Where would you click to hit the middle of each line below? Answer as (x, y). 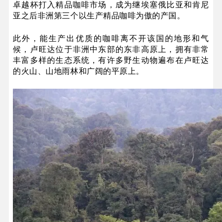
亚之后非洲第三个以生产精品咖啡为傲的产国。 (99, 15)
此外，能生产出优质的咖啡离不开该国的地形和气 (111, 38)
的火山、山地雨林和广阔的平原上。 (79, 71)
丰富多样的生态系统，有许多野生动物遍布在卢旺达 (111, 60)
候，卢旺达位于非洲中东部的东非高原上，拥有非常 (111, 49)
